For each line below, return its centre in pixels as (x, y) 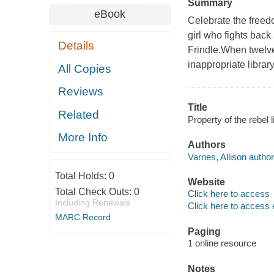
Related (79, 114)
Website (206, 182)
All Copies (85, 68)
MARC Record (83, 217)
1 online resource (222, 243)
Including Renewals (92, 202)
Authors (206, 145)
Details (76, 46)
